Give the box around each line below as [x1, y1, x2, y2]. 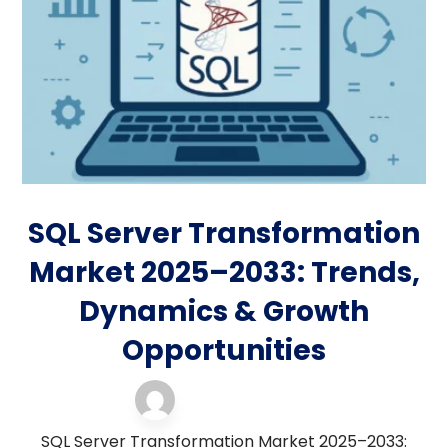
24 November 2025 [189, 402, 313, 420]
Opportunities [122, 331, 326, 371]
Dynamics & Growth [79, 292, 369, 332]
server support [189, 386, 305, 407]
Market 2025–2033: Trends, [28, 253, 420, 293]
